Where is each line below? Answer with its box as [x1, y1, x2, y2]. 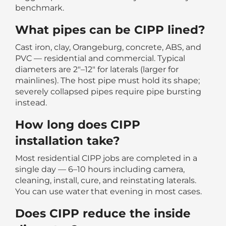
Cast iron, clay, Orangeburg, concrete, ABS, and [15, 42, 201, 52]
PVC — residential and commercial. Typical [15, 53, 185, 63]
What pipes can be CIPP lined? [15, 22, 205, 37]
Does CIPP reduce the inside [15, 205, 191, 220]
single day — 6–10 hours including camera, [15, 164, 185, 174]
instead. [15, 97, 47, 107]
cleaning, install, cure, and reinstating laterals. [15, 175, 196, 185]
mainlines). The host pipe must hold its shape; [15, 75, 200, 85]
